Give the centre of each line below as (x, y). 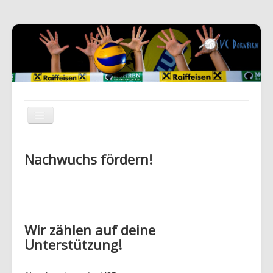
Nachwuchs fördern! (88, 159)
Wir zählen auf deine (90, 230)
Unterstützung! (73, 245)
